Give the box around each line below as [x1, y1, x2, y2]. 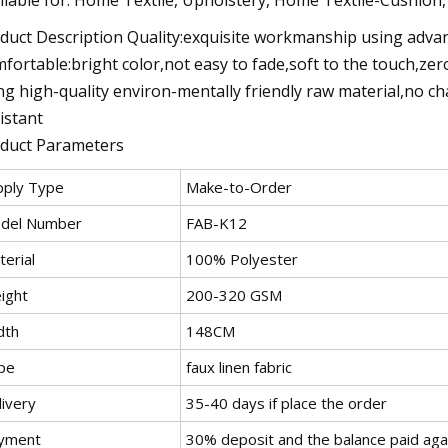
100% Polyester [186, 248, 298, 269]
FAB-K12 [186, 212, 247, 233]
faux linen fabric [186, 356, 292, 377]
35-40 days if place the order [186, 392, 387, 413]
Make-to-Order [186, 176, 292, 197]
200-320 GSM [186, 284, 282, 305]
